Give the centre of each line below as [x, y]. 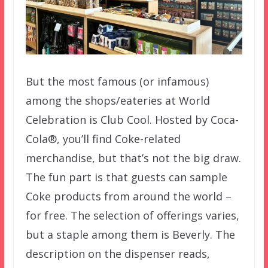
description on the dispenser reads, [118, 254]
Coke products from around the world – [128, 197]
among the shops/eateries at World [118, 101]
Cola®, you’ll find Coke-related [103, 139]
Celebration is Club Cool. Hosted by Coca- [132, 120]
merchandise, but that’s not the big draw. [133, 158]
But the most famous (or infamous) [117, 82]
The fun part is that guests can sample [126, 177]
